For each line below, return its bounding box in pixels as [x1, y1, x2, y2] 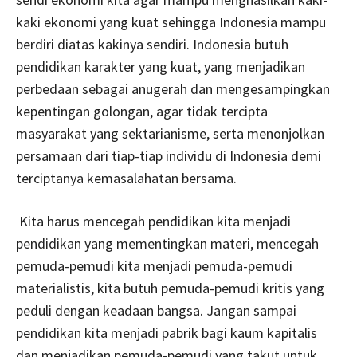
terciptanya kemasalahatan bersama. [16, 168, 237, 187]
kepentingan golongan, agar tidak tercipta [16, 101, 268, 120]
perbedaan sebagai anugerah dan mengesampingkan [16, 79, 330, 98]
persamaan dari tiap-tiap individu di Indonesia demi [16, 146, 321, 165]
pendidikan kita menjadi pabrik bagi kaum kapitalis [16, 323, 317, 342]
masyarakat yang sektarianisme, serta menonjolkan [16, 124, 324, 143]
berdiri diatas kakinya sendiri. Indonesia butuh [16, 34, 288, 53]
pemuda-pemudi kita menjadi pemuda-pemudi [16, 256, 292, 275]
